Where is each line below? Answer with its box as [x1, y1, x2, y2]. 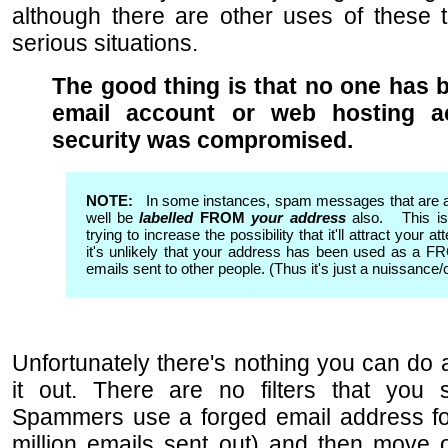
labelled [139, 209, 200, 226]
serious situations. [12, 30, 198, 56]
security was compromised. [52, 127, 353, 153]
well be [85, 209, 140, 226]
